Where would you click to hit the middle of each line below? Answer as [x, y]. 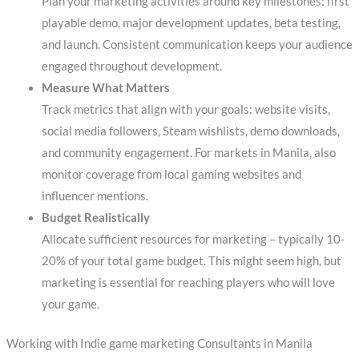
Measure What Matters [105, 87]
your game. [70, 304]
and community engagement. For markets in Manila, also [188, 152]
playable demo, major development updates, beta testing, [191, 22]
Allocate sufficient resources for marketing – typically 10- [193, 239]
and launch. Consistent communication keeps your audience [197, 44]
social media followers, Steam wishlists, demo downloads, [190, 131]
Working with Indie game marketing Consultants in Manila [159, 343]
